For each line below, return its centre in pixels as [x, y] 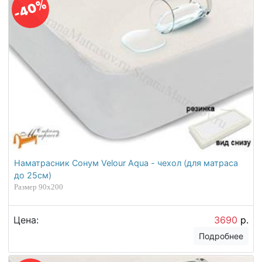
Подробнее [221, 236]
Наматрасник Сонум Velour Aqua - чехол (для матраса [126, 163]
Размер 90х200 [39, 187]
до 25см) [33, 175]
